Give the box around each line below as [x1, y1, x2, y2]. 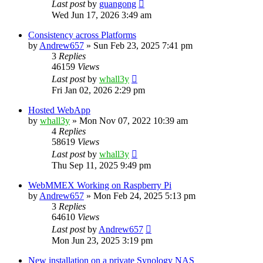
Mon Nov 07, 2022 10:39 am [79, 115, 188, 126]
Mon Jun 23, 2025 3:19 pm [52, 235, 153, 245]
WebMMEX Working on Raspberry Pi [28, 180, 171, 190]
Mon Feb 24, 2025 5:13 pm [93, 190, 195, 201]
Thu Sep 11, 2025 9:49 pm [52, 160, 151, 170]
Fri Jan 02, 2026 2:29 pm [52, 85, 145, 95]
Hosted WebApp [28, 104, 90, 115]
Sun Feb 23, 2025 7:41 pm [93, 40, 193, 50]
